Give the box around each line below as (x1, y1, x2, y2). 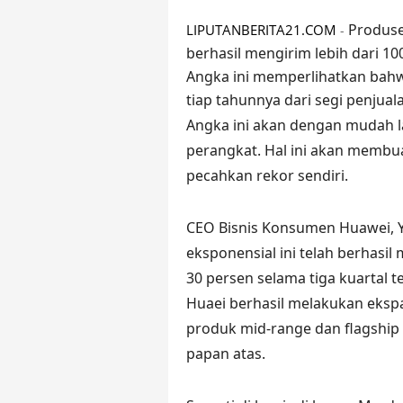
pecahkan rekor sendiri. (186, 166, 348, 186)
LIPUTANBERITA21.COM (186, 21, 336, 40)
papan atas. (186, 344, 265, 364)
